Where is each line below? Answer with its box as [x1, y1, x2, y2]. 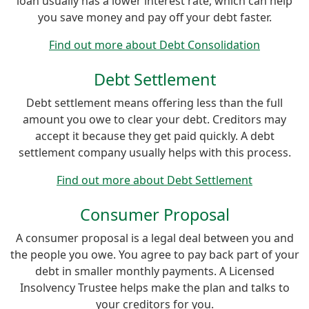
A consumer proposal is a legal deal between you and [15, 230, 294, 246]
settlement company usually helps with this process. [18, 144, 291, 160]
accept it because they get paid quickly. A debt [34, 128, 275, 143]
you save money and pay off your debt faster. [37, 9, 272, 25]
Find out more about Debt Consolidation [49, 37, 260, 52]
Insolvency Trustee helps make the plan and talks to [19, 279, 290, 295]
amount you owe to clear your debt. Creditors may [23, 111, 286, 127]
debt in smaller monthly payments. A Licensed [34, 263, 275, 279]
